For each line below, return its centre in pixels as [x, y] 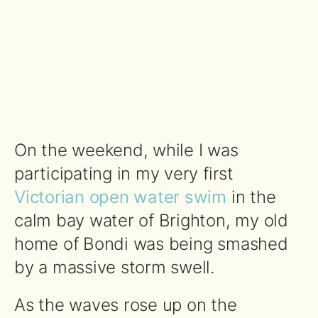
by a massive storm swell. [114, 267]
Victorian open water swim [120, 197]
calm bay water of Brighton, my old [151, 220]
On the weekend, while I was [126, 150]
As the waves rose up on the [126, 305]
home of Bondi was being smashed [151, 243]
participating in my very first [124, 173]
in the [251, 197]
